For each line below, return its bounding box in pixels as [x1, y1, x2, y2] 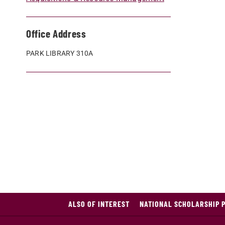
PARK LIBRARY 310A [26, 49, 93, 58]
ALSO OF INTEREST [68, 199, 130, 209]
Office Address [26, 27, 86, 40]
